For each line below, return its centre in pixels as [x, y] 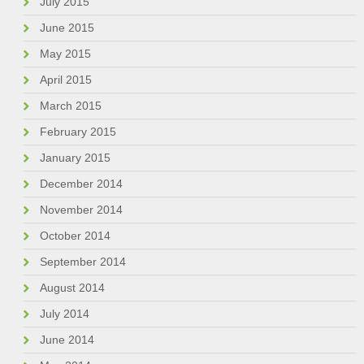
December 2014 [81, 184]
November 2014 [81, 210]
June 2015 [67, 28]
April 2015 [65, 80]
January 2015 [75, 158]
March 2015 [70, 106]
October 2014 [75, 236]
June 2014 [67, 340]
